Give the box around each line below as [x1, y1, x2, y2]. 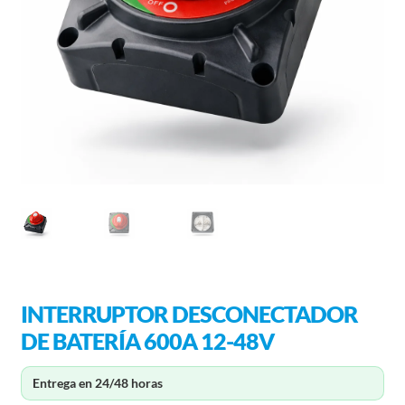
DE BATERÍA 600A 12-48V [20, 326, 274, 354]
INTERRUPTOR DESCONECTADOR [20, 299, 358, 327]
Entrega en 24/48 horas [32, 375, 163, 391]
